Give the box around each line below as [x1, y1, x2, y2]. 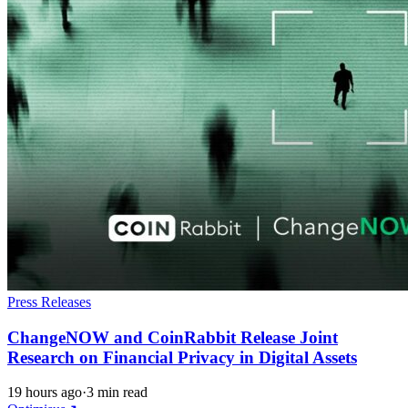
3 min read [87, 384, 148, 401]
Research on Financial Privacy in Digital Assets [7, 347, 357, 367]
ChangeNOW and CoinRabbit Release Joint [7, 327, 338, 347]
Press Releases [7, 294, 91, 310]
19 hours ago [7, 384, 82, 401]
